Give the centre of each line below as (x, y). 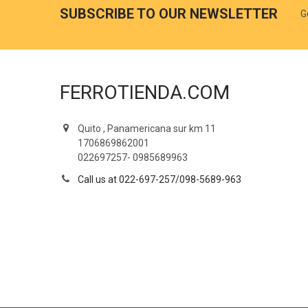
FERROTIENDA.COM (144, 92)
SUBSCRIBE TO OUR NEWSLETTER (168, 14)
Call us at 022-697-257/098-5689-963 (159, 179)
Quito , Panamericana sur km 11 (146, 128)
